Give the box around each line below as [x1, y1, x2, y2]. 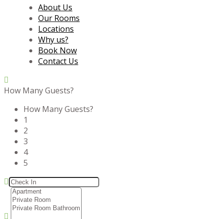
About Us [38, 2, 72, 13]
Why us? [38, 34, 68, 45]
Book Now [38, 45, 77, 56]
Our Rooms [38, 13, 80, 24]
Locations [38, 23, 74, 35]
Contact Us [38, 56, 78, 67]
